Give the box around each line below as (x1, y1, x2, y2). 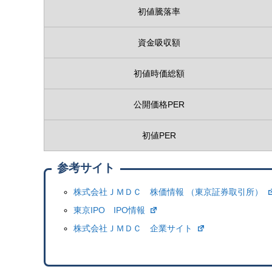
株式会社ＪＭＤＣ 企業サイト (73, 223, 195, 233)
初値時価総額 (134, 68, 185, 78)
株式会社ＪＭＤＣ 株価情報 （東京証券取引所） (73, 186, 266, 197)
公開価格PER (134, 99, 185, 109)
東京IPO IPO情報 (73, 205, 148, 215)
